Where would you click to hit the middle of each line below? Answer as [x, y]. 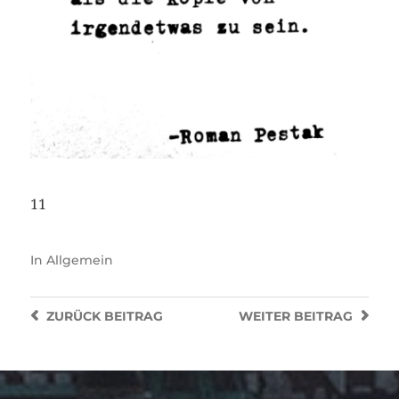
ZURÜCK [73, 316]
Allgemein [79, 260]
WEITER [265, 316]
